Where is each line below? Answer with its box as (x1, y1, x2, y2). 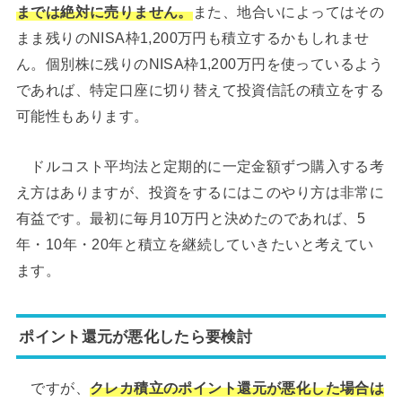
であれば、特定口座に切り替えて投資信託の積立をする (15, 82, 385, 99)
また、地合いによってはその (192, 4, 385, 21)
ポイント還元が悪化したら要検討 (19, 327, 252, 345)
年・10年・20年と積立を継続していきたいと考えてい (15, 235, 374, 252)
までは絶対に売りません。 (15, 4, 193, 21)
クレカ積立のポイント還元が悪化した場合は (89, 379, 385, 396)
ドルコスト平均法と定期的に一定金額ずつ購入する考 (15, 157, 385, 174)
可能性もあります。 (15, 108, 149, 125)
